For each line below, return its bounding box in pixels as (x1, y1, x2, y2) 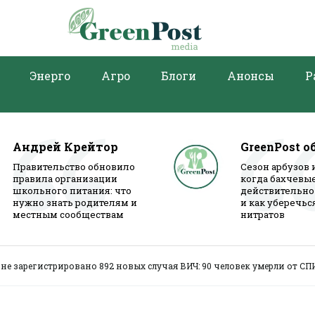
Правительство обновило (13, 160, 135, 173)
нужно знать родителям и (13, 196, 137, 209)
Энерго (30, 68, 70, 83)
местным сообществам (13, 208, 124, 221)
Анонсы (227, 68, 274, 83)
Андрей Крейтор (13, 139, 118, 154)
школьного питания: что (13, 184, 131, 197)
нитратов (240, 208, 285, 221)
